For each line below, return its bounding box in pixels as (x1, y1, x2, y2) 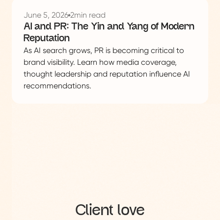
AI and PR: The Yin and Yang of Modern (24, 22, 194, 32)
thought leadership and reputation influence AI (24, 69, 190, 79)
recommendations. (24, 81, 91, 91)
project (12, 22, 38, 32)
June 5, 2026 (24, 10, 68, 20)
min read (74, 10, 106, 20)
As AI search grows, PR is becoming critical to (24, 46, 184, 55)
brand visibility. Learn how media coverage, (24, 57, 177, 67)
